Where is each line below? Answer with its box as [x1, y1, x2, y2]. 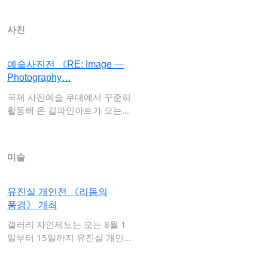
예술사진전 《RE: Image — [7, 59, 124, 69]
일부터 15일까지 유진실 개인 [7, 232, 124, 243]
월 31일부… [7, 117, 54, 129]
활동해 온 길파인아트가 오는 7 [7, 104, 130, 116]
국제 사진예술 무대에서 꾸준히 [7, 91, 131, 103]
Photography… [7, 72, 71, 83]
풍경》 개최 [7, 200, 57, 210]
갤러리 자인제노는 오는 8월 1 [7, 218, 126, 230]
